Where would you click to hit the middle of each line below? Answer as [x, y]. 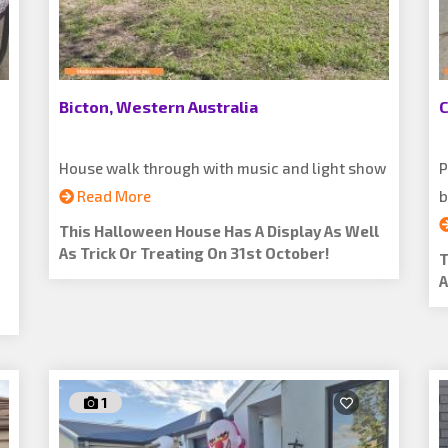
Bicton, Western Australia [158, 106]
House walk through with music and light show [222, 168]
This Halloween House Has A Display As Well [219, 231]
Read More [112, 196]
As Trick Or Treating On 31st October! [194, 253]
